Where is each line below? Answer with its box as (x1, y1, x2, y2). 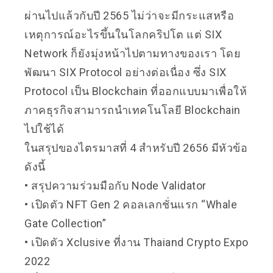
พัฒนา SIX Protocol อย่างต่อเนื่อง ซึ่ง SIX (24, 65, 227, 79)
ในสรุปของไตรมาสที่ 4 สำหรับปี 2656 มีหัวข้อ (24, 141, 247, 154)
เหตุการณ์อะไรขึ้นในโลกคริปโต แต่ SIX (24, 27, 222, 41)
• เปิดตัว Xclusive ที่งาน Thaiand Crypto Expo (24, 235, 249, 249)
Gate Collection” (24, 216, 106, 230)
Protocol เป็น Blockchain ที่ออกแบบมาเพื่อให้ (24, 84, 247, 97)
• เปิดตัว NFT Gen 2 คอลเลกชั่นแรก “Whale (24, 197, 237, 211)
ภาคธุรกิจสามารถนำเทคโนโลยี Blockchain (24, 103, 241, 116)
